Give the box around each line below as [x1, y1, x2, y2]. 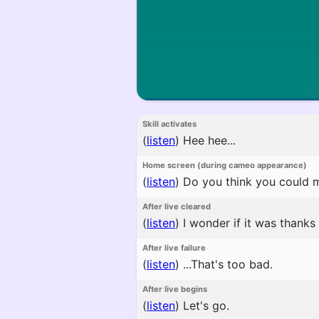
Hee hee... [179, 133, 236, 147]
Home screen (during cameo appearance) [142, 160, 307, 170]
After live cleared [142, 202, 211, 211]
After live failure [142, 243, 206, 253]
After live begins [142, 284, 207, 294]
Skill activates [142, 119, 197, 129]
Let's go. [179, 298, 229, 313]
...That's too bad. [179, 257, 273, 271]
